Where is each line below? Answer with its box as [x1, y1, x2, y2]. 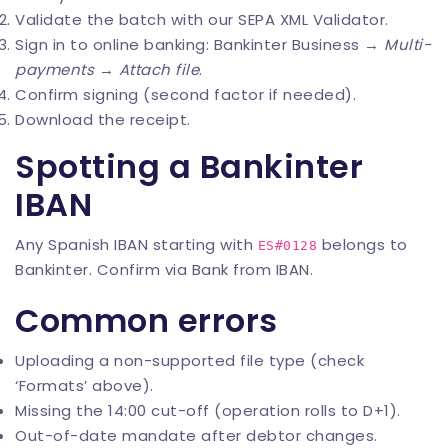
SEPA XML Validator [238, 9, 385, 31]
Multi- [384, 34, 431, 56]
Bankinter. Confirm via [15, 259, 192, 281]
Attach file [118, 59, 199, 81]
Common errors [15, 298, 278, 344]
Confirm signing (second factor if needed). [15, 84, 356, 106]
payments [15, 59, 94, 81]
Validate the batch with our [15, 9, 238, 31]
